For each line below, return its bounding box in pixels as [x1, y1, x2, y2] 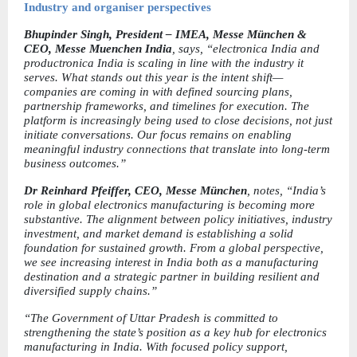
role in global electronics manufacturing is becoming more [24, 198, 315, 211]
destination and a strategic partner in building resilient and [24, 269, 320, 283]
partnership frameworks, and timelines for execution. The [24, 99, 309, 112]
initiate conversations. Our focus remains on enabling [24, 127, 292, 141]
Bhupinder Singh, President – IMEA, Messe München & [24, 27, 307, 41]
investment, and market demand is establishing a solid [24, 226, 293, 240]
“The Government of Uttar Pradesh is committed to [24, 311, 278, 324]
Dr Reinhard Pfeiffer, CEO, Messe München [24, 183, 247, 197]
